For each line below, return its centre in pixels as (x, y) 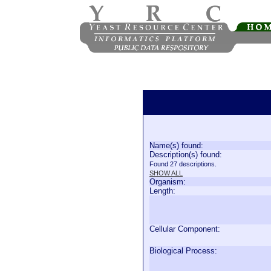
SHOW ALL (166, 173)
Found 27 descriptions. (183, 164)
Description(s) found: (186, 155)
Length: (162, 191)
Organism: (168, 182)
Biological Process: (183, 251)
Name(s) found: (176, 145)
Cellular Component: (185, 229)
